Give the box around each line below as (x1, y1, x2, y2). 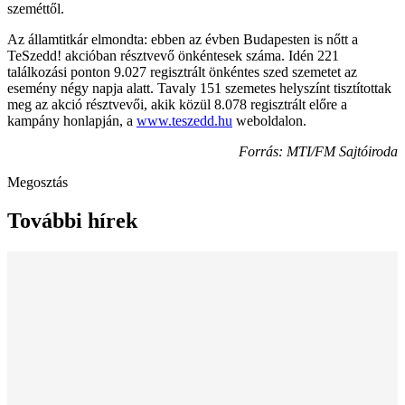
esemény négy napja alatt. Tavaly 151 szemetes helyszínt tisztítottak (7, 80, 391, 96)
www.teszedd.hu (137, 112, 232, 128)
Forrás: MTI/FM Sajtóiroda (239, 143, 398, 159)
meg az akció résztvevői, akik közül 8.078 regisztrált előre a (7, 96, 347, 112)
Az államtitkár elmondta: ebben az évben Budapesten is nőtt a (7, 31, 358, 47)
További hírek (7, 208, 137, 232)
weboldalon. (232, 112, 306, 128)
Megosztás (7, 174, 68, 190)
